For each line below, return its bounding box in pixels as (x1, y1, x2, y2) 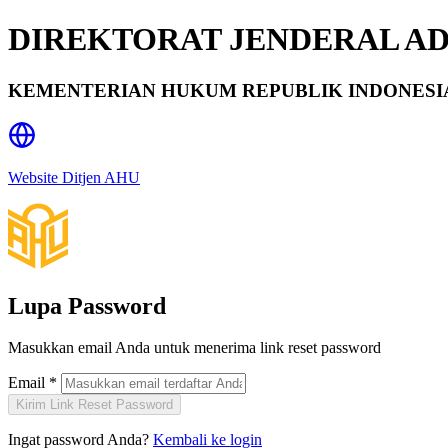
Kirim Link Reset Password (16, 397, 173, 413)
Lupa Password (8, 292, 166, 319)
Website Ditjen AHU (8, 168, 140, 186)
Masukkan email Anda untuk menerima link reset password (8, 339, 381, 357)
